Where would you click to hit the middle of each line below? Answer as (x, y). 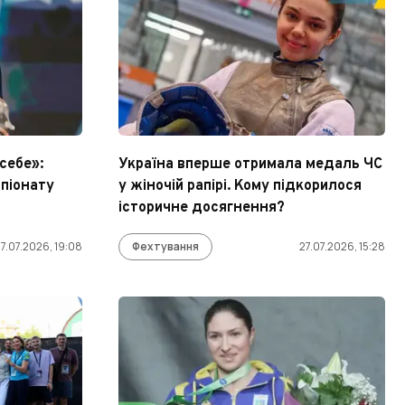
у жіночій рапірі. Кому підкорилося (240, 186)
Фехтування (165, 246)
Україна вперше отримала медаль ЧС (250, 165)
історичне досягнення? (202, 208)
